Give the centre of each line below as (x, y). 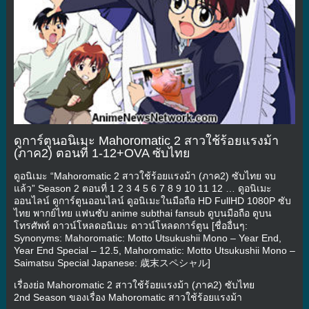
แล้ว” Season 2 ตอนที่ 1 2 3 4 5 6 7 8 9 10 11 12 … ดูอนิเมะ (142, 188)
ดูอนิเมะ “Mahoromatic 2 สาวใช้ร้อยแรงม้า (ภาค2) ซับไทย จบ (144, 176)
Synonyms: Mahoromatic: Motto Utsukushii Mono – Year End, (147, 238)
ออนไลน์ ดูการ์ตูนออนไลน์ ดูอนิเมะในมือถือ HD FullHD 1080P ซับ (152, 200)
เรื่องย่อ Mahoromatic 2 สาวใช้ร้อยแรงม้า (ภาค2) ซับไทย (134, 285)
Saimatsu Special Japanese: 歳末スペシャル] (112, 262)
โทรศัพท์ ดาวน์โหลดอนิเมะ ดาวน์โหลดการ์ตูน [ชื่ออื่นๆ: (130, 225)
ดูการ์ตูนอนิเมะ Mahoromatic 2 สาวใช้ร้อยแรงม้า (146, 140)
